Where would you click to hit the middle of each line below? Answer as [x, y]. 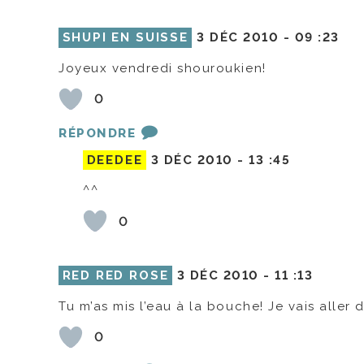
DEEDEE [115, 160]
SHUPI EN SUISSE [125, 38]
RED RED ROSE [115, 276]
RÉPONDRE [97, 133]
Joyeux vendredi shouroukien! [162, 68]
